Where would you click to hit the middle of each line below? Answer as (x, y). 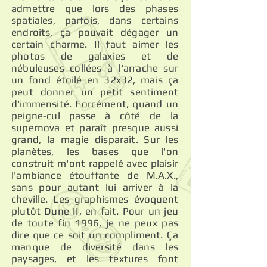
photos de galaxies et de (95, 56)
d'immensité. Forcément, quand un (95, 104)
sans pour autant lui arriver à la (95, 187)
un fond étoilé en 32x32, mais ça (95, 80)
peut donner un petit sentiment (95, 92)
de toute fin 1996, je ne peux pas (95, 223)
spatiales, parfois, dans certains (95, 20)
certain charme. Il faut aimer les (95, 44)
